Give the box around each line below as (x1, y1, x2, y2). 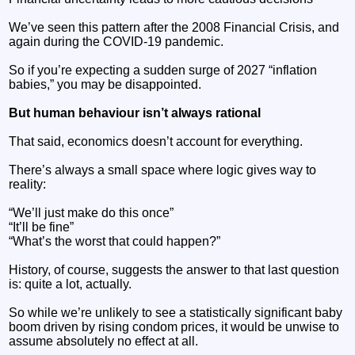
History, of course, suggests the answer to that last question (9, 262, 340, 277)
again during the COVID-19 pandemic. (9, 34, 224, 48)
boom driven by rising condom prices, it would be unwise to (9, 319, 340, 334)
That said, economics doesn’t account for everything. (9, 134, 303, 148)
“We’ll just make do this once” (9, 205, 174, 219)
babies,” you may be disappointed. (9, 77, 202, 91)
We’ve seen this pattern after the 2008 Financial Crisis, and (9, 20, 340, 34)
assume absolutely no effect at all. (9, 334, 199, 348)
